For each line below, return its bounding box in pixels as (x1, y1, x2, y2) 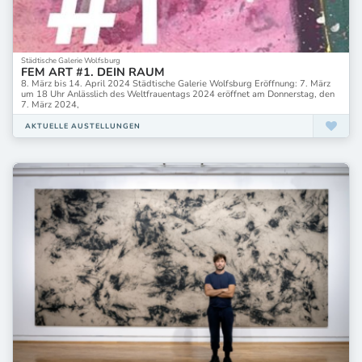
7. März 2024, (21, 98, 79, 111)
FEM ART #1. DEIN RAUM (21, 63, 165, 80)
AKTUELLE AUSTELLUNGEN (25, 120, 141, 131)
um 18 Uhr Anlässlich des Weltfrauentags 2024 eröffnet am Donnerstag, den (21, 87, 335, 100)
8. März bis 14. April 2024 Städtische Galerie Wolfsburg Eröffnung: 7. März (21, 77, 330, 90)
